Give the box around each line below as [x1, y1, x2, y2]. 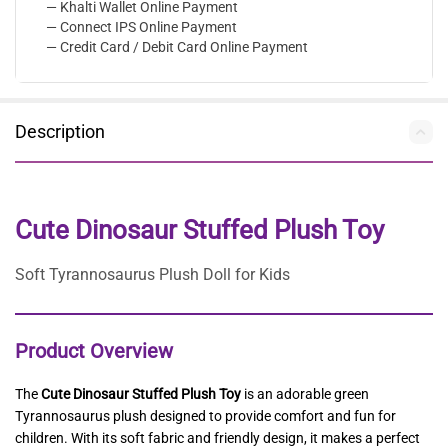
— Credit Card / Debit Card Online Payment [46, 38, 308, 55]
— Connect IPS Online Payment [46, 18, 237, 35]
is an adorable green [241, 385, 369, 402]
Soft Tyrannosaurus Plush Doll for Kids [15, 264, 290, 284]
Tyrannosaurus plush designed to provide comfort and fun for [15, 407, 396, 424]
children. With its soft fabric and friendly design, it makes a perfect [15, 429, 420, 446]
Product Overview [15, 338, 173, 363]
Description [15, 121, 105, 143]
